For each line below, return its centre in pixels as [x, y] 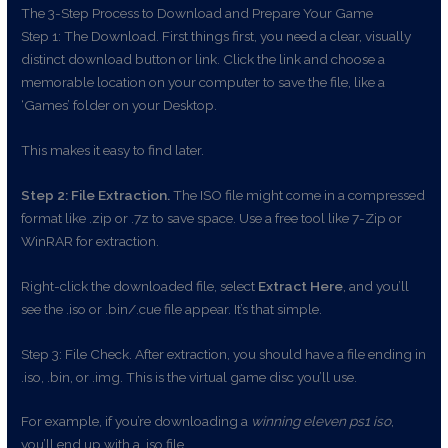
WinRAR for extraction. [90, 240]
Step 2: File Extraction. [96, 194]
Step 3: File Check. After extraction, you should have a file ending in [224, 353]
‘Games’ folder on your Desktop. [119, 105]
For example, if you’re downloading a [136, 421]
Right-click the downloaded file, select [140, 285]
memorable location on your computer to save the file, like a [203, 82]
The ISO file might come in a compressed [298, 194]
